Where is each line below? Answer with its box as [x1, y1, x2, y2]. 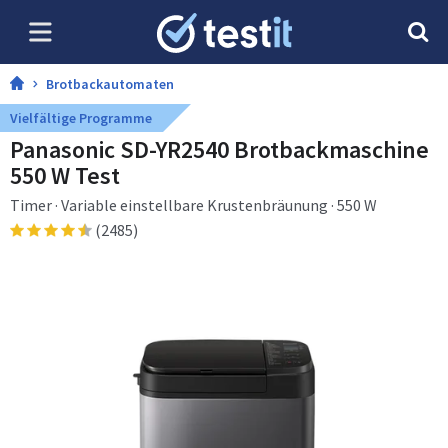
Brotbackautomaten [46, 75, 174, 93]
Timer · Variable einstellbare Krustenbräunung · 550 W [10, 195, 377, 215]
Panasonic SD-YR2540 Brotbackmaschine [10, 134, 431, 165]
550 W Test [10, 160, 120, 191]
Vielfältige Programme [10, 109, 152, 127]
